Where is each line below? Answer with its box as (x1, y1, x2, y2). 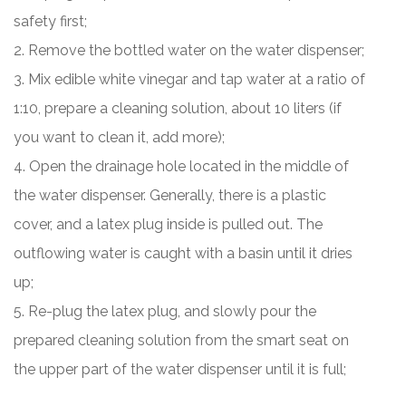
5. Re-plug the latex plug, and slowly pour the (14, 303, 316, 320)
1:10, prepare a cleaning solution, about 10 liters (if (14, 100, 342, 117)
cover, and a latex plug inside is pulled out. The (14, 216, 323, 233)
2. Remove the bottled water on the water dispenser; (14, 42, 364, 59)
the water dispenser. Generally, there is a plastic (14, 187, 326, 204)
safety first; (14, 13, 87, 30)
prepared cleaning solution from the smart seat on (14, 332, 349, 349)
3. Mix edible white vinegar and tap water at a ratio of (14, 71, 365, 88)
